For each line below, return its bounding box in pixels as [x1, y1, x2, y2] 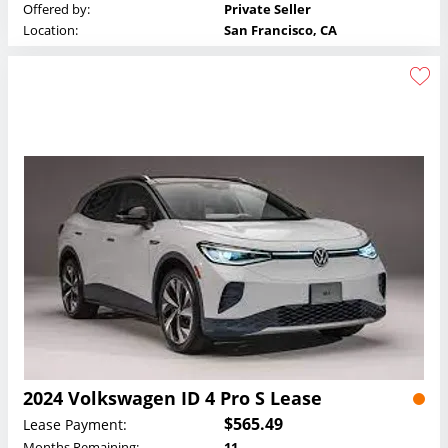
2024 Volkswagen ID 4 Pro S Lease [23, 386, 322, 411]
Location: [23, 21, 78, 40]
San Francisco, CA [224, 21, 337, 40]
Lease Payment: [23, 414, 127, 434]
